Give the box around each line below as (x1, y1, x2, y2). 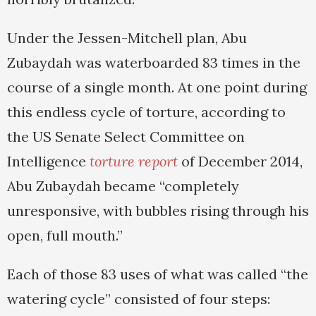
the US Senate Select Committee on (7, 128, 245, 146)
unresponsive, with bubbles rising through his (7, 202, 309, 220)
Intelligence (7, 152, 90, 171)
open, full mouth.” (7, 226, 123, 245)
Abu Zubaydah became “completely (7, 177, 239, 195)
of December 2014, (178, 152, 303, 171)
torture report (90, 152, 178, 171)
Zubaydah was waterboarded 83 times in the (7, 54, 300, 72)
